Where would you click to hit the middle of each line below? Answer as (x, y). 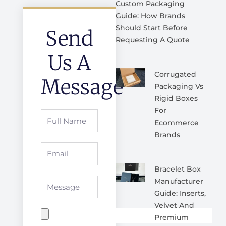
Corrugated (175, 74)
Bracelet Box (177, 169)
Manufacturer (179, 181)
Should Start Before (152, 27)
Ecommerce (176, 122)
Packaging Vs (179, 86)
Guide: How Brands (150, 15)
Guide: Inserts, (180, 193)
